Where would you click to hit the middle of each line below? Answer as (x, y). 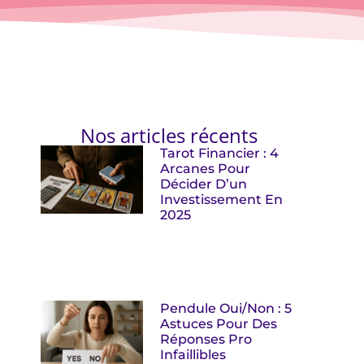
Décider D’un (204, 184)
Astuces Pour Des (219, 324)
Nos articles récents (169, 135)
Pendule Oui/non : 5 (226, 309)
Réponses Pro (206, 340)
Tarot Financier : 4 (220, 153)
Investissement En (222, 199)
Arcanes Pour (206, 168)
